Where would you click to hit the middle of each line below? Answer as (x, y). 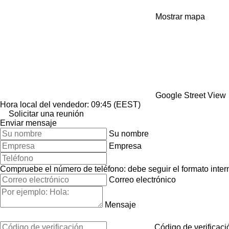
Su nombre (129, 133)
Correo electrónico (142, 179)
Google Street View (191, 95)
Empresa (125, 146)
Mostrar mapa (180, 16)
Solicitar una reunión (46, 113)
